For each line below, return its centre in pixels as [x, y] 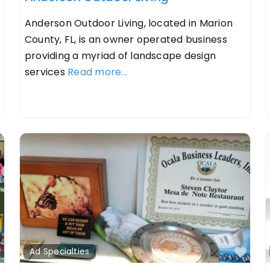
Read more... [98, 72]
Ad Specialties [60, 251]
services [46, 72]
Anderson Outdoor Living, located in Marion [129, 23]
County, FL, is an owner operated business [126, 39]
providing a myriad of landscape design [120, 55]
